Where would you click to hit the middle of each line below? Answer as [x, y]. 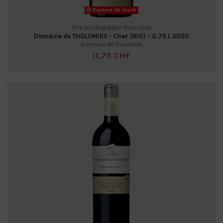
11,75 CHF [111, 55]
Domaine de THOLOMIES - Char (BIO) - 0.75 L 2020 [111, 36]
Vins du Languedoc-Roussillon [111, 28]
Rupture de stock [114, 10]
